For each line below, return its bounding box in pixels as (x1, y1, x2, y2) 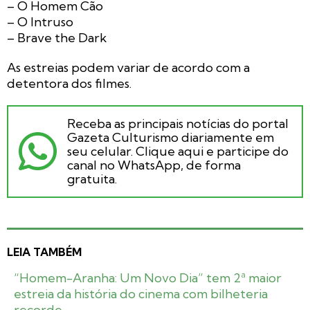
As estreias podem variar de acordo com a (7, 59, 250, 75)
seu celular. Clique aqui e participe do (67, 143, 289, 159)
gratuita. (67, 170, 117, 187)
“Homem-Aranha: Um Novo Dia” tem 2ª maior (14, 269, 282, 286)
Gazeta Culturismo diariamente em (67, 129, 274, 145)
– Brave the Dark (7, 29, 107, 46)
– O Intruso (7, 13, 73, 30)
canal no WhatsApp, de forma (67, 156, 241, 173)
